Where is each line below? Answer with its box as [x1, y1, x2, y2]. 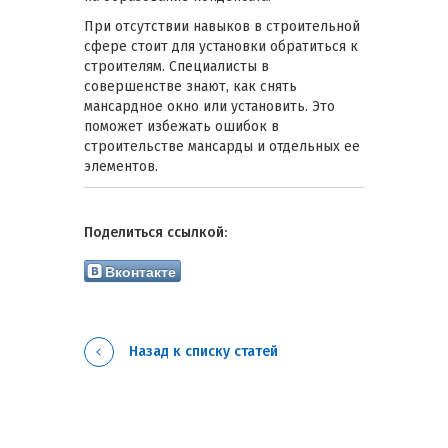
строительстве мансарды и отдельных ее [84, 138, 360, 156]
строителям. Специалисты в [84, 58, 269, 76]
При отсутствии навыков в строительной [84, 18, 360, 36]
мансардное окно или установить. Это [84, 98, 335, 116]
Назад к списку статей [129, 343, 278, 361]
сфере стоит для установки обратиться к [84, 38, 358, 56]
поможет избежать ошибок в [84, 118, 279, 136]
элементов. [84, 158, 158, 176]
